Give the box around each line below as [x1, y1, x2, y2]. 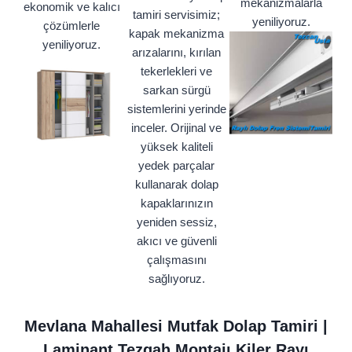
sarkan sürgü [142, 83, 211, 97]
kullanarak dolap [134, 178, 218, 192]
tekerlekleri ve [141, 64, 212, 79]
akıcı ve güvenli [136, 234, 217, 248]
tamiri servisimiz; [133, 8, 220, 22]
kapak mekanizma [129, 27, 224, 41]
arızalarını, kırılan [132, 46, 221, 60]
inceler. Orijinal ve [131, 121, 222, 135]
